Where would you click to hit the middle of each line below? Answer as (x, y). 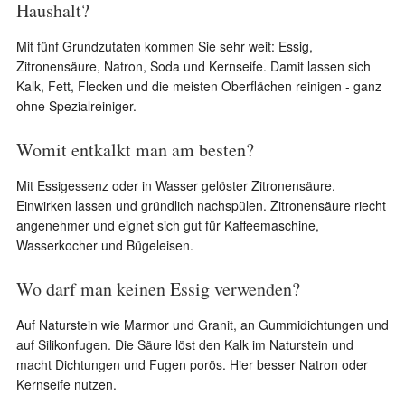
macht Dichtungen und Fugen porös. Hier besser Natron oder (192, 364)
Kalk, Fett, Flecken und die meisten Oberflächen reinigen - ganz (198, 86)
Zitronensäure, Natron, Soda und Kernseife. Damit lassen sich (193, 66)
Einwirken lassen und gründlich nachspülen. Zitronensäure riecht (201, 205)
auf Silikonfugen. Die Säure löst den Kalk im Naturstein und (184, 344)
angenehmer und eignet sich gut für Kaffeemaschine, (167, 225)
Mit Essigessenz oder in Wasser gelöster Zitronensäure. (175, 185)
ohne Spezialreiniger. (76, 106)
